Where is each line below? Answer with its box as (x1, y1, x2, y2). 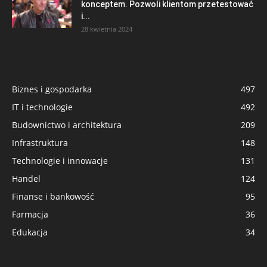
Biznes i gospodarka (12, 83, 92, 95)
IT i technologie (12, 101, 73, 113)
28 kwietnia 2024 (81, 24, 132, 33)
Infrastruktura (12, 136, 68, 148)
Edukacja (12, 226, 48, 238)
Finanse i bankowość (12, 190, 94, 202)
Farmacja (12, 208, 48, 220)
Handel (12, 172, 41, 184)
